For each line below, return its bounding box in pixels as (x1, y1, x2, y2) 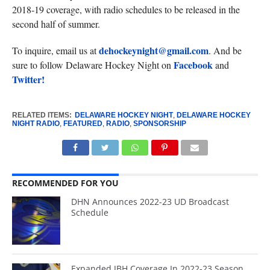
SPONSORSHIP (133, 119, 186, 128)
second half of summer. (11, 17, 100, 30)
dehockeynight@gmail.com (98, 43, 209, 57)
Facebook (173, 58, 213, 72)
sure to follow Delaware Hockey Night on (11, 58, 174, 71)
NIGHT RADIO (11, 119, 60, 128)
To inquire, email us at (11, 44, 99, 57)
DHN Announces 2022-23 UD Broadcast (71, 196, 230, 207)
